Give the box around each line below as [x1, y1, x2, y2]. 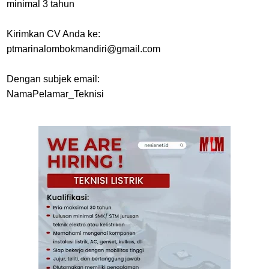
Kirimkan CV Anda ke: [7, 29, 100, 40]
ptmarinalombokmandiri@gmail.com [7, 44, 160, 55]
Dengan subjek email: [7, 74, 100, 85]
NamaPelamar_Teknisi [7, 89, 104, 100]
